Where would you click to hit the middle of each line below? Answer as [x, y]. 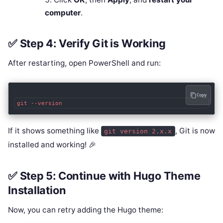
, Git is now [195, 131]
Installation [37, 190]
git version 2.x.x [138, 131]
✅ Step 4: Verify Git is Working [87, 44]
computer [62, 12]
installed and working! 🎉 [52, 145]
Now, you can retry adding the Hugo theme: [86, 210]
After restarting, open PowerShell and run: [84, 63]
